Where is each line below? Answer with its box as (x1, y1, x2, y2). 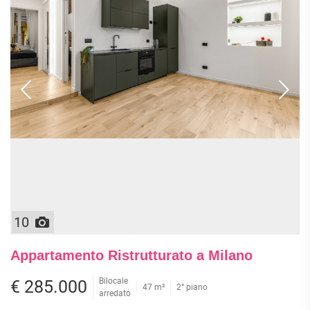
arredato (99, 289, 131, 299)
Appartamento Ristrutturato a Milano (10, 248, 253, 264)
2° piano (176, 282, 208, 293)
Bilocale (99, 276, 128, 286)
